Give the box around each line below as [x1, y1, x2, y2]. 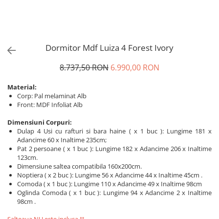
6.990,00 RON [110, 62, 159, 73]
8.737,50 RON [60, 62, 109, 73]
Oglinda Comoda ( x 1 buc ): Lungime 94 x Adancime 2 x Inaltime [17, 188, 212, 197]
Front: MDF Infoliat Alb [17, 100, 83, 109]
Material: [7, 83, 38, 91]
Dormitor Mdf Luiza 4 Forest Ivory [45, 42, 174, 53]
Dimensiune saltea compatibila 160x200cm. [17, 162, 145, 171]
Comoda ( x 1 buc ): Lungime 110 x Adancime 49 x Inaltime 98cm [17, 179, 202, 188]
